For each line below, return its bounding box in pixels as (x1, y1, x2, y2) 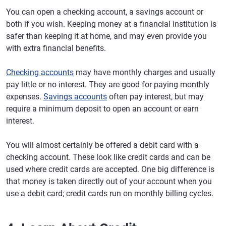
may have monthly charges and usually (74, 68, 215, 77)
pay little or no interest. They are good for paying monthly (6, 80, 209, 89)
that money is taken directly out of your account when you (6, 177, 212, 186)
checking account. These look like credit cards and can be (6, 152, 210, 162)
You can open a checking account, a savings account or (6, 7, 203, 17)
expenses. (6, 92, 43, 101)
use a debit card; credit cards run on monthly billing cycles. (6, 189, 213, 198)
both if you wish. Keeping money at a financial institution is (6, 19, 216, 29)
